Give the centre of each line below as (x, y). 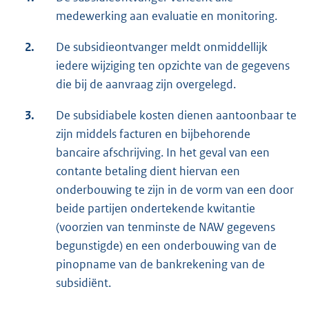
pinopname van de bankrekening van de (160, 265)
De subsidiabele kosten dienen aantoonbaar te (176, 116)
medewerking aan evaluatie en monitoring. (167, 16)
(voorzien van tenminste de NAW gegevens (166, 227)
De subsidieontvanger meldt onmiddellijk (162, 47)
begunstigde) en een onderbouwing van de (166, 246)
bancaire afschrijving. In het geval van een (163, 153)
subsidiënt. (83, 283)
